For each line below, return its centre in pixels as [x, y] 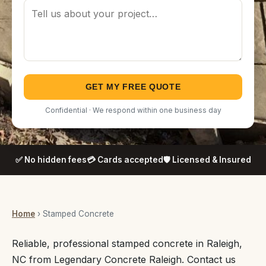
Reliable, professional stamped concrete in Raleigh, [127, 243]
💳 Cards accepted [125, 160]
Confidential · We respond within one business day [133, 110]
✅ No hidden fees [51, 160]
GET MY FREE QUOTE [133, 87]
